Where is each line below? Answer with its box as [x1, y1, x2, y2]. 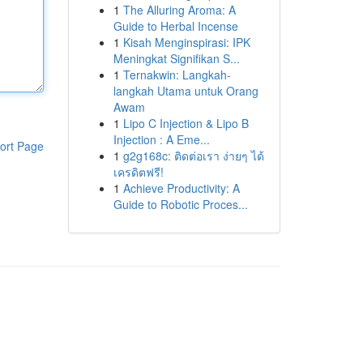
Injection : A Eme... [113, 131, 210, 147]
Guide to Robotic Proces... [113, 196, 248, 212]
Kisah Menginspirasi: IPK [122, 34, 250, 50]
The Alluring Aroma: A [122, 2, 236, 18]
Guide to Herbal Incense [113, 18, 238, 34]
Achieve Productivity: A [122, 180, 240, 196]
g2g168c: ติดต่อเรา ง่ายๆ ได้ [122, 147, 264, 164]
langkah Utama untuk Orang [113, 83, 258, 99]
